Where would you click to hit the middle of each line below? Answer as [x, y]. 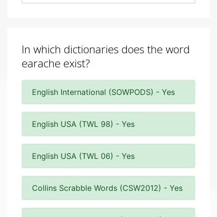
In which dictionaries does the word [106, 49]
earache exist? [56, 63]
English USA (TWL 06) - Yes [83, 156]
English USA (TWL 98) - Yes [83, 124]
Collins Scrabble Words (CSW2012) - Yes [107, 188]
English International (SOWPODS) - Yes [103, 92]
